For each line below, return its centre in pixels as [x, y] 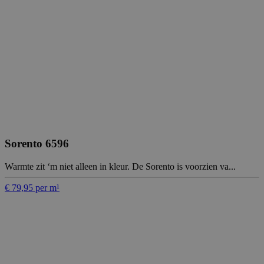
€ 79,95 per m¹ [32, 187]
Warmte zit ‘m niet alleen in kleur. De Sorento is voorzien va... [120, 166]
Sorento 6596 [37, 144]
